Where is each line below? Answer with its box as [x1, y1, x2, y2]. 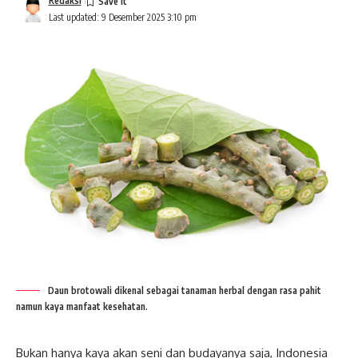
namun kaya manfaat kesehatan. [16, 300, 148, 313]
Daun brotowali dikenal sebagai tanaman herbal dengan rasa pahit [48, 284, 321, 297]
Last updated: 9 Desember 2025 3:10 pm [48, 11, 197, 23]
